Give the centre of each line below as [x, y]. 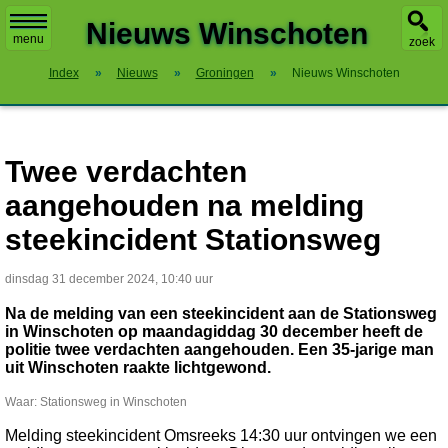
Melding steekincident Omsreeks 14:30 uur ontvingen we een [221, 435]
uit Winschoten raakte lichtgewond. [138, 367]
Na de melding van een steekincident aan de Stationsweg [221, 313]
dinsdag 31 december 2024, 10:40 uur [109, 279]
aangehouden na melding [184, 205]
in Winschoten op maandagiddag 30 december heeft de [214, 331]
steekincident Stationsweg [193, 239]
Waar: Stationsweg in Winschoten [96, 402]
